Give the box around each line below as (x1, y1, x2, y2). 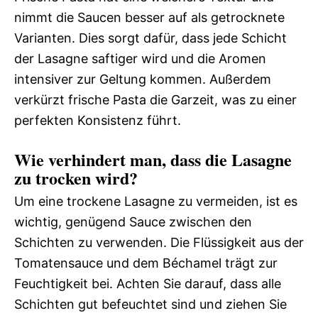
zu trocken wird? (14, 165, 138, 190)
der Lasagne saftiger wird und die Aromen (14, 50, 266, 66)
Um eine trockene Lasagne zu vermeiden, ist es (14, 193, 297, 209)
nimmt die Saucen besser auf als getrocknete (14, 9, 285, 25)
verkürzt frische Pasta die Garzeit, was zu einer (14, 92, 297, 107)
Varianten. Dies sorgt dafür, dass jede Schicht (14, 30, 287, 45)
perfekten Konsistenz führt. (14, 112, 181, 128)
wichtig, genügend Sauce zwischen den (14, 214, 252, 229)
